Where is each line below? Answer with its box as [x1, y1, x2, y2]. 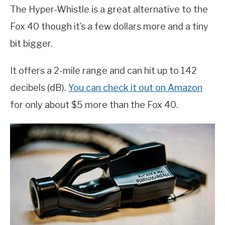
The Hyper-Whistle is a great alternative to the [10, 4, 208, 15]
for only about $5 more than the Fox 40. [10, 99, 178, 110]
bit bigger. [10, 38, 53, 49]
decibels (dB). [10, 82, 68, 93]
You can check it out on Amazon [68, 82, 202, 93]
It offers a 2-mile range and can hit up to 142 [10, 65, 197, 76]
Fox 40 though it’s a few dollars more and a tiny [10, 21, 208, 32]
